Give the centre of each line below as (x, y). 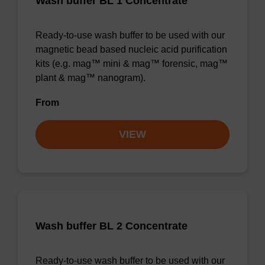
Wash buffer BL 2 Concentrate (112, 226)
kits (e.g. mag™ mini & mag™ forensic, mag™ (132, 64)
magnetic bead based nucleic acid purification (131, 49)
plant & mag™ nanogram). (91, 78)
